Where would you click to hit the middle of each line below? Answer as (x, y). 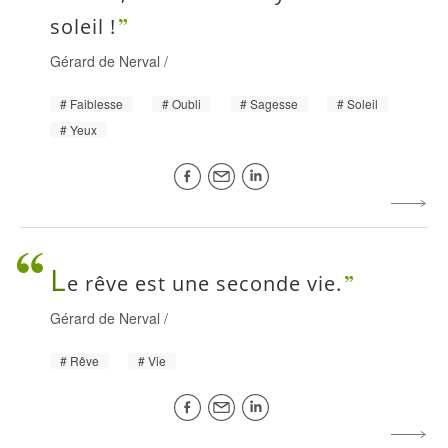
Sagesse (274, 103)
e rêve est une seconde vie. (204, 283)
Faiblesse (96, 103)
